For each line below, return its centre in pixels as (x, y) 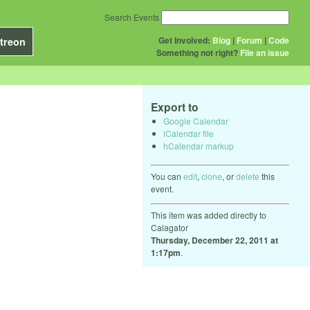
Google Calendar (196, 120)
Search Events (132, 17)
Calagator (170, 227)
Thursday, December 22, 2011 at (215, 240)
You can (167, 176)
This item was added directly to (209, 215)
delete (248, 176)
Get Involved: (184, 40)
